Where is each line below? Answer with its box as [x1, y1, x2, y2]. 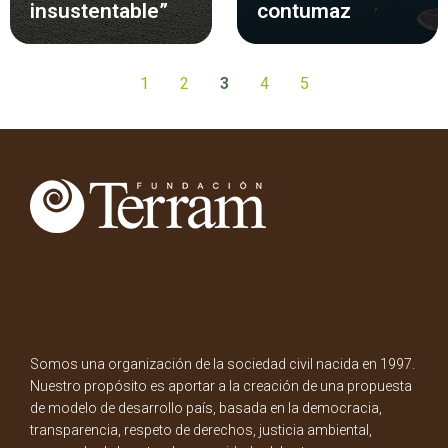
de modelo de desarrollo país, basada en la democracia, [30, 399, 382, 416]
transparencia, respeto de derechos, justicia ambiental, [30, 421, 372, 438]
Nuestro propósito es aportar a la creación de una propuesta [30, 377, 412, 394]
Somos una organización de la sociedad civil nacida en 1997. [30, 355, 415, 372]
